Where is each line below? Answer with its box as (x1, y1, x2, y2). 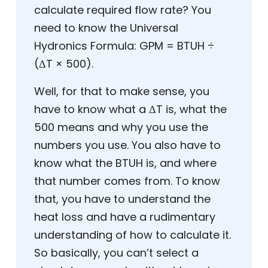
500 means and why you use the (34, 120, 208, 135)
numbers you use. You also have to (34, 138, 221, 153)
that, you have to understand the (34, 191, 211, 207)
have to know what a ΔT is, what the (34, 102, 227, 117)
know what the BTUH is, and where (34, 156, 217, 171)
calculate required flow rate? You (34, 2, 211, 18)
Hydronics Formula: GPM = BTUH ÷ (34, 38, 214, 54)
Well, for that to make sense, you (34, 84, 209, 99)
